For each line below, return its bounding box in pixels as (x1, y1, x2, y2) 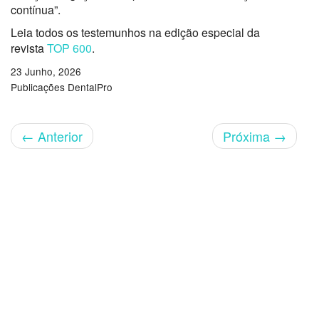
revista (11, 39, 47, 56)
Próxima (223, 126, 273, 145)
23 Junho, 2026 (11, 63, 81, 78)
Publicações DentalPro (11, 79, 113, 94)
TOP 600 (47, 39, 92, 56)
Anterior (34, 126, 83, 145)
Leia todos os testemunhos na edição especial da (11, 23, 260, 41)
